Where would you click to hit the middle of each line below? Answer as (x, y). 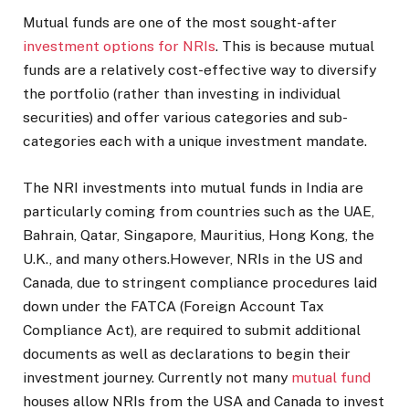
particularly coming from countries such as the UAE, (199, 211)
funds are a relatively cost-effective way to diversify (199, 70)
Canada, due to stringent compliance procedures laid (200, 282)
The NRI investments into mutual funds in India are (193, 187)
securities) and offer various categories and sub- (185, 118)
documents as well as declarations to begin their (187, 353)
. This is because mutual (295, 47)
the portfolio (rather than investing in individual (182, 94)
